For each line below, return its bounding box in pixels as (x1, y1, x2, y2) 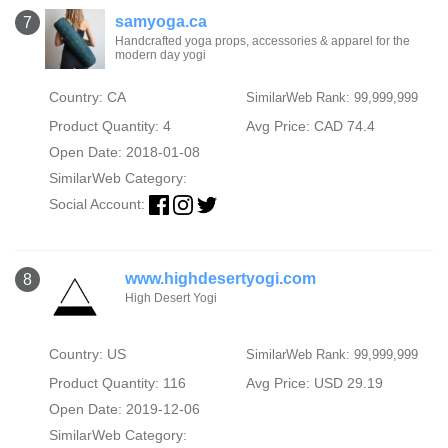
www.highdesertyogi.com (125, 270, 316, 287)
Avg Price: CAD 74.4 (245, 117, 375, 134)
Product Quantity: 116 (48, 375, 186, 391)
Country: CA (48, 88, 126, 105)
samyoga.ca (115, 12, 207, 30)
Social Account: (48, 195, 149, 212)
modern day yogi (115, 47, 206, 62)
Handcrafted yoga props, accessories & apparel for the (115, 33, 410, 48)
